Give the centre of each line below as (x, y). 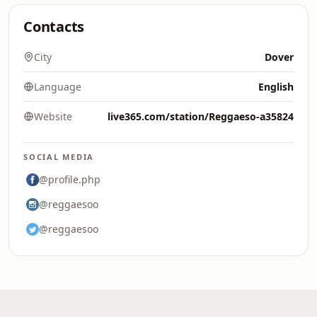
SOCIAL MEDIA (59, 157)
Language (58, 87)
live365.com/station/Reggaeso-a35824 (201, 116)
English (276, 87)
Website (53, 116)
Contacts (54, 27)
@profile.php (70, 179)
